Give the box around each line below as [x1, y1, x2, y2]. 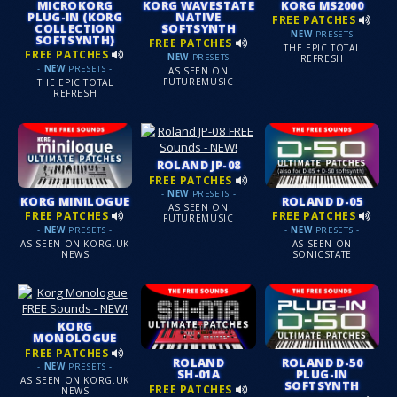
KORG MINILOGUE [20, 193, 130, 210]
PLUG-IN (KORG [27, 9, 123, 26]
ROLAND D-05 [281, 193, 362, 210]
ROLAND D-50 [281, 354, 362, 371]
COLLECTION [35, 20, 116, 37]
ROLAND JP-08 [156, 157, 241, 174]
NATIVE [175, 9, 222, 26]
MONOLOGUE [33, 330, 117, 346]
